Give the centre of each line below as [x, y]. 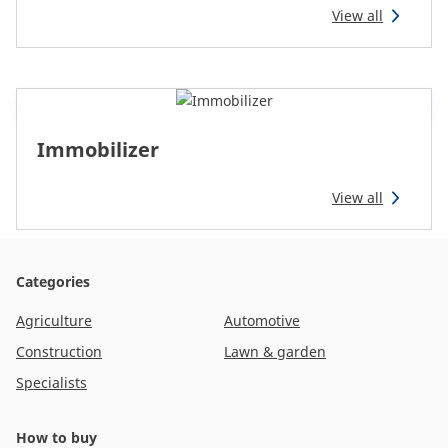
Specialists [51, 382]
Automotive [262, 320]
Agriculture [54, 320]
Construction [59, 351]
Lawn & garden [275, 351]
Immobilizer [98, 149]
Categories [53, 281]
